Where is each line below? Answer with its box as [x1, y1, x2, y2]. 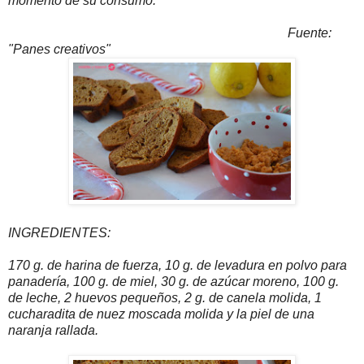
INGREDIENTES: [8, 226, 110, 240]
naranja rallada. [8, 323, 98, 338]
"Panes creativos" [8, 42, 110, 57]
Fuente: [265, 26, 331, 41]
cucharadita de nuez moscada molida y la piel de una [8, 307, 314, 322]
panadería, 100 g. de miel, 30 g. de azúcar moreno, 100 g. [8, 275, 339, 289]
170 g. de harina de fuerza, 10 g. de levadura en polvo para [8, 258, 347, 273]
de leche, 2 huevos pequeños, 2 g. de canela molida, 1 [8, 291, 322, 305]
